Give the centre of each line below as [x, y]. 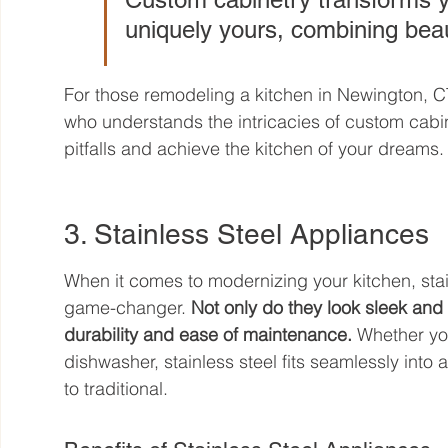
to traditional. [116, 388]
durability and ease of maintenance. [208, 334]
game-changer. [128, 307]
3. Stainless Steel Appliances [247, 233]
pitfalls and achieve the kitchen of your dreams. [254, 148]
